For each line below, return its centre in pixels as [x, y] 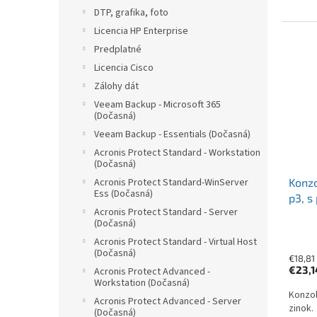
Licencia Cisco [124, 68]
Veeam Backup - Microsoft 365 [157, 105]
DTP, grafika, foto [131, 13]
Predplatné [118, 50]
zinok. [301, 308]
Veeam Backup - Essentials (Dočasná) [172, 135]
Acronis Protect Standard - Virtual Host [175, 242]
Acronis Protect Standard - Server [166, 213]
